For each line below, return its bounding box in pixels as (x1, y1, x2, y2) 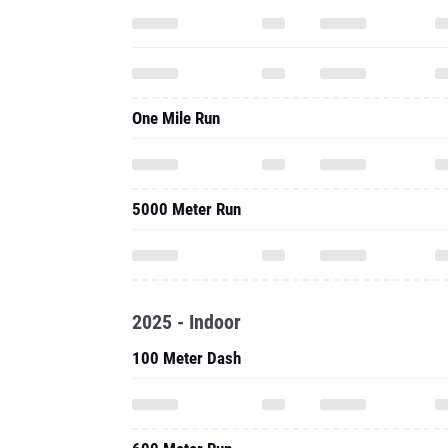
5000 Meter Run (132, 199, 241, 219)
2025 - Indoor (132, 310, 241, 334)
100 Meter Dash (132, 348, 241, 368)
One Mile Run (132, 108, 220, 128)
